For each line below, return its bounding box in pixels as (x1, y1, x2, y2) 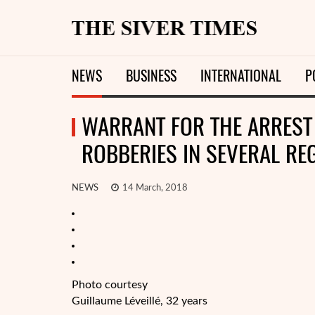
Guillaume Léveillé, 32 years (72, 295, 207, 307)
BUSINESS (126, 66, 176, 85)
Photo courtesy (72, 279, 148, 290)
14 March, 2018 (120, 184, 188, 193)
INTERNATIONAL (200, 66, 281, 85)
